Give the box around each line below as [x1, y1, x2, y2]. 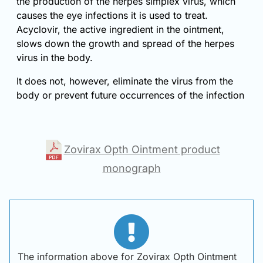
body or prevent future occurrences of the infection [16, 89, 244, 102]
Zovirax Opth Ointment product [63, 143, 220, 156]
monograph [102, 162, 161, 175]
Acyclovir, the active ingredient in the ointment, [16, 23, 224, 36]
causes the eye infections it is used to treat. [16, 9, 208, 22]
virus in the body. [16, 52, 93, 64]
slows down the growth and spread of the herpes [16, 38, 234, 50]
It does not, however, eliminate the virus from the [16, 75, 233, 87]
